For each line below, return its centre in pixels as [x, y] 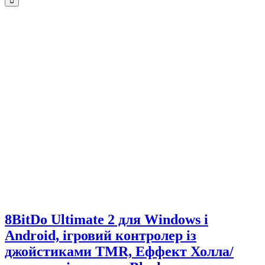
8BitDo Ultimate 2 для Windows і [106, 220]
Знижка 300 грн [37, 13]
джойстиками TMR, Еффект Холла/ [119, 252]
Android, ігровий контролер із [101, 236]
